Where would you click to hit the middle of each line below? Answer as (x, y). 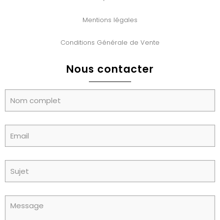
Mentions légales (110, 20)
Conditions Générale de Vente (110, 42)
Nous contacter (110, 69)
